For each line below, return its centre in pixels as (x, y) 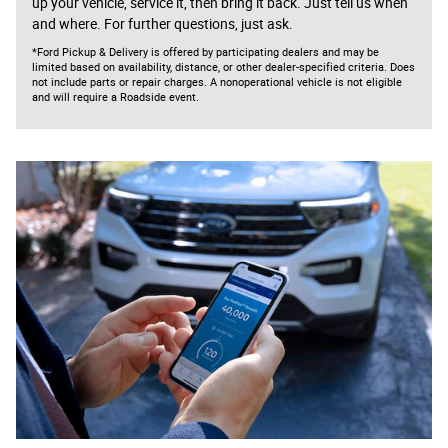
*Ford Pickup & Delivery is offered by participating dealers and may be (205, 52)
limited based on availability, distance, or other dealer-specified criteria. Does (223, 67)
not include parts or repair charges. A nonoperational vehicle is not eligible (217, 82)
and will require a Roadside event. (115, 97)
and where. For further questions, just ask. (162, 23)
